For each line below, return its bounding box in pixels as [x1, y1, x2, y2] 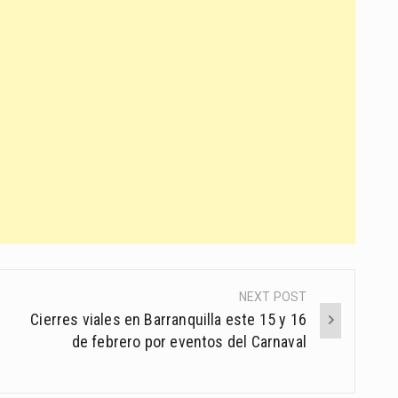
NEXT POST [239, 290, 306, 305]
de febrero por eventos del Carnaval [71, 332, 306, 352]
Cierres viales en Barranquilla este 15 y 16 [30, 310, 306, 330]
